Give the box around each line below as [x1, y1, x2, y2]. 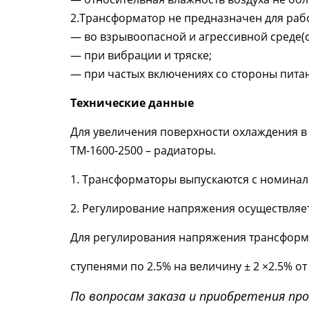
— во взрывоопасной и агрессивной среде [70, 29, 301, 44]
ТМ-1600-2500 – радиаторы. [70, 143, 216, 158]
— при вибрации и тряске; [70, 48, 212, 63]
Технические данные [70, 95, 194, 110]
